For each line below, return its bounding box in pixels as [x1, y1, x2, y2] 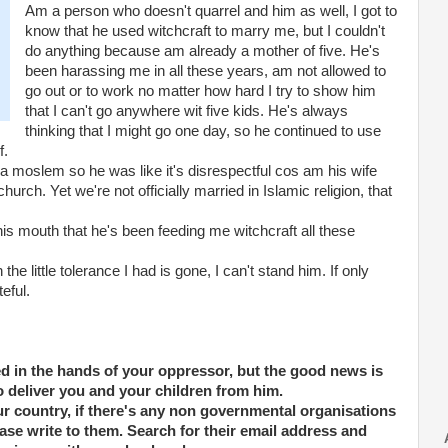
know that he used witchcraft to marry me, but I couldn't [24, 23, 385, 39]
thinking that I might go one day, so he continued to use [24, 123, 381, 139]
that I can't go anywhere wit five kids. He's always [24, 103, 348, 119]
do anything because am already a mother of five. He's [24, 43, 380, 59]
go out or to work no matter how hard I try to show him [24, 83, 376, 99]
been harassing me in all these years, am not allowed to [24, 63, 386, 79]
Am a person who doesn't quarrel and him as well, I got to [24, 3, 397, 19]
